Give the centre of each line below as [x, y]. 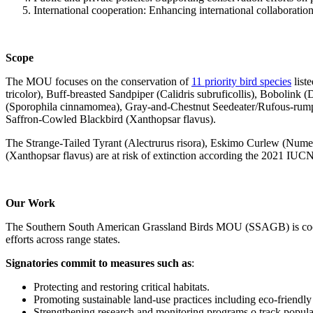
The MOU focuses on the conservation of [99, 81]
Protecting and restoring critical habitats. [122, 286]
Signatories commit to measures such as [99, 263]
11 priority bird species [241, 81]
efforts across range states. [63, 239]
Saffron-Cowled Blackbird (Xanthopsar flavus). [111, 119]
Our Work [30, 203]
